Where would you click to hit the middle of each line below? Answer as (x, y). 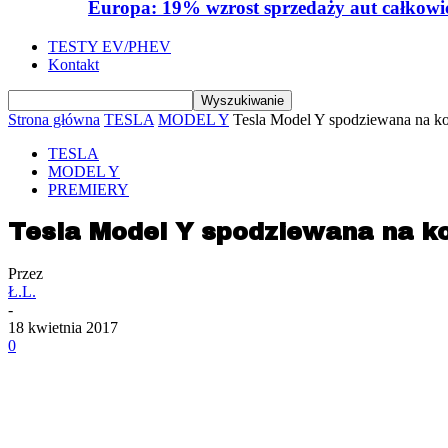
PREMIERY (88, 190)
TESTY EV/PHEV (109, 47)
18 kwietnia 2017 (63, 327)
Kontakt (73, 65)
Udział (103, 410)
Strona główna (54, 120)
